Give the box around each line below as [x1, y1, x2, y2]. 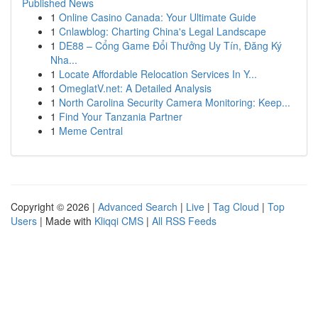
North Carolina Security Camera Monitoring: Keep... [59, 95, 290, 109]
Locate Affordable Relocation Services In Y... [59, 67, 257, 81]
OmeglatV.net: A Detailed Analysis [59, 81, 212, 95]
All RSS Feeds [152, 214, 216, 228]
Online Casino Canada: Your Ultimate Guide [59, 10, 256, 24]
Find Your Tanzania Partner [59, 109, 182, 124]
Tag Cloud [213, 199, 259, 214]
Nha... [50, 53, 77, 67]
